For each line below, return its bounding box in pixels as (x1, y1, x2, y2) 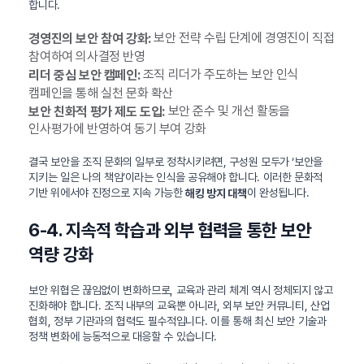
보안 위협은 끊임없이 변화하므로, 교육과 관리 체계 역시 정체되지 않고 (28, 284, 333, 297)
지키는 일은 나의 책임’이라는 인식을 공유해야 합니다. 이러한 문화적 (28, 171, 323, 184)
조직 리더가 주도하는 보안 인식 (140, 66, 298, 82)
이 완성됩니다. (246, 186, 310, 200)
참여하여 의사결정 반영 (28, 48, 145, 64)
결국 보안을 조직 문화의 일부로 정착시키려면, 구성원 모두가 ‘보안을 (28, 155, 323, 169)
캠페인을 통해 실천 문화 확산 (28, 84, 173, 101)
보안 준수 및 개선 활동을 (164, 102, 290, 119)
